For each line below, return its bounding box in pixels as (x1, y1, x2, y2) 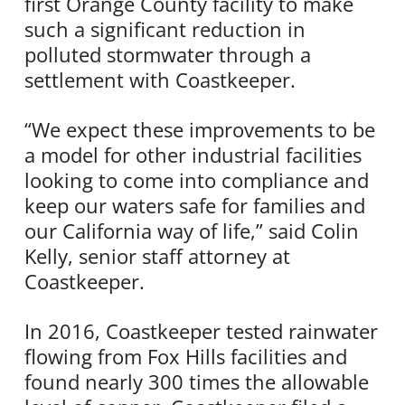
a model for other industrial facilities (24, 141, 362, 168)
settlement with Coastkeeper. (24, 66, 296, 93)
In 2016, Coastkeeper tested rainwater (24, 317, 378, 344)
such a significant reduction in (24, 15, 306, 42)
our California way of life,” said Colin (24, 217, 359, 244)
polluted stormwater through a (24, 41, 311, 68)
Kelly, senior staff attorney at (24, 242, 290, 269)
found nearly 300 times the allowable (24, 368, 369, 395)
